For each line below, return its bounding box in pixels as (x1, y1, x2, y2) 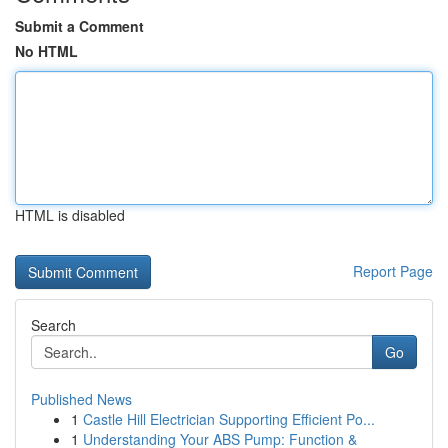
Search (31, 315, 76, 335)
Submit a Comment (15, 16, 144, 36)
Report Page (353, 261, 433, 281)
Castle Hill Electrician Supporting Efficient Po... (83, 409, 375, 429)
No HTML (15, 41, 78, 61)
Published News (31, 389, 132, 409)
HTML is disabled (15, 205, 125, 225)
